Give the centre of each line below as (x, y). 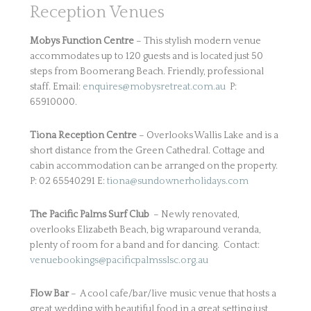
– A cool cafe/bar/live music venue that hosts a (172, 294)
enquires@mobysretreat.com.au (154, 87)
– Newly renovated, (194, 215)
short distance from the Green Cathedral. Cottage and (147, 151)
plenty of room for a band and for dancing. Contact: (144, 245)
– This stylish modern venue (197, 41)
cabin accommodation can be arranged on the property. (153, 166)
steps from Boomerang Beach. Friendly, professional (146, 72)
